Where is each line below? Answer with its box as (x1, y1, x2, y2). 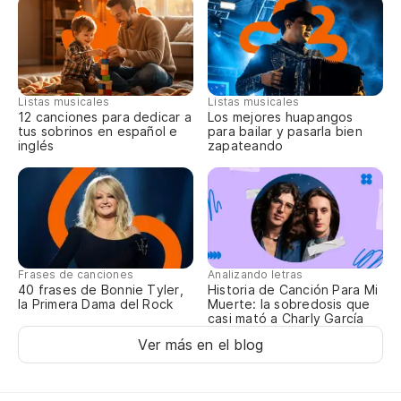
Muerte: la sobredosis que (208, 296, 371, 312)
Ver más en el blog (137, 336, 264, 354)
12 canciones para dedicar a (18, 109, 192, 125)
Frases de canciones (18, 268, 134, 282)
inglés (18, 138, 55, 154)
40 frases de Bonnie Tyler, (18, 282, 183, 298)
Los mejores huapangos (208, 109, 354, 125)
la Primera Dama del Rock (18, 296, 174, 312)
